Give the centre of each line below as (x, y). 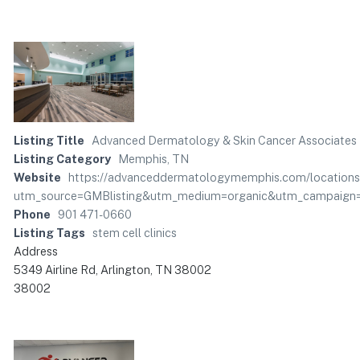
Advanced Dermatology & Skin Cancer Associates (224, 141)
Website (37, 178)
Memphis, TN (153, 159)
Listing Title (49, 141)
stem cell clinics (135, 233)
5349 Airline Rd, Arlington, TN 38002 (112, 270)
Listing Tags (49, 233)
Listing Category (62, 159)
